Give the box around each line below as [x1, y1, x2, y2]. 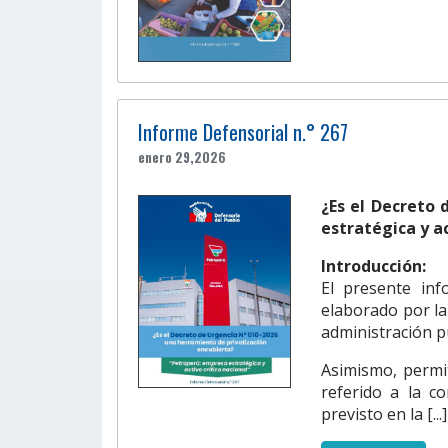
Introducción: [321, 255, 426, 278]
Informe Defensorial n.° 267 [138, 117, 348, 148]
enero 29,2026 [138, 147, 226, 168]
